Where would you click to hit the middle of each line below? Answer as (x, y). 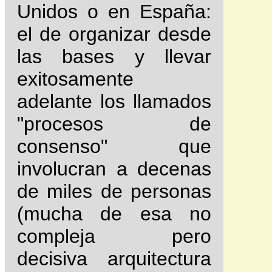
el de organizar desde (114, 34)
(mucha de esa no (114, 213)
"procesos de (114, 124)
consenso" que (114, 146)
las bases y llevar (114, 56)
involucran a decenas (114, 168)
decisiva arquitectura (114, 258)
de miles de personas (114, 191)
